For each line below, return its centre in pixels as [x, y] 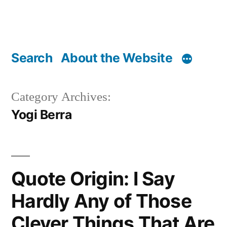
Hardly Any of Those [101, 201]
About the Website [117, 58]
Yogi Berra [42, 114]
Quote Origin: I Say [93, 178]
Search [32, 58]
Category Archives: [61, 97]
